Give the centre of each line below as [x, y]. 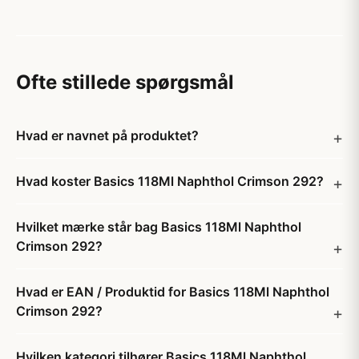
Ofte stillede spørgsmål [125, 82]
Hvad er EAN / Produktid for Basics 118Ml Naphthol [173, 292]
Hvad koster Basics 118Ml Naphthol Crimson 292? [170, 181]
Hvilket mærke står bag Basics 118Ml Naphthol [159, 227]
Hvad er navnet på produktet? [107, 135]
